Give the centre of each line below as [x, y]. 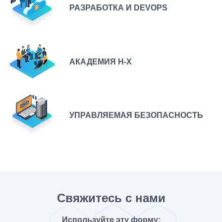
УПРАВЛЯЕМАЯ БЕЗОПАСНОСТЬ [136, 115]
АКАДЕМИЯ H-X [101, 62]
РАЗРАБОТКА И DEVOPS [118, 7]
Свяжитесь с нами [111, 198]
